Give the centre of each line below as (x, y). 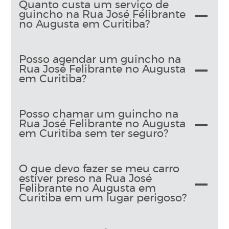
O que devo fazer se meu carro (99, 169)
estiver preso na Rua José (86, 179)
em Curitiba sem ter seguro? (94, 134)
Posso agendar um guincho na (100, 60)
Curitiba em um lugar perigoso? (103, 198)
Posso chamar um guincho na (99, 114)
